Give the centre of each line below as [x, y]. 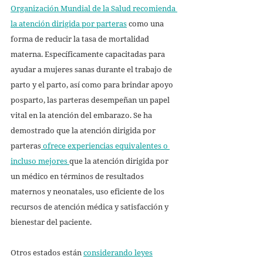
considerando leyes [118, 252]
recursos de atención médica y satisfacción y [90, 206]
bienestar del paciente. [52, 222]
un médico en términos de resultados [78, 176]
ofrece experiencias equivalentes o [105, 145]
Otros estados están [47, 252]
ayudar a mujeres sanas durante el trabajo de [92, 69]
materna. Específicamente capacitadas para [89, 54]
